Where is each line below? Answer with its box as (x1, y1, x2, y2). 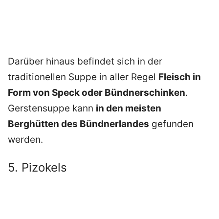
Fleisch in (158, 71, 201, 83)
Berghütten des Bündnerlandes (8, 118, 149, 130)
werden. (8, 134, 43, 146)
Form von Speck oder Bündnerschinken (8, 87, 185, 99)
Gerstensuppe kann (8, 103, 96, 114)
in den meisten (96, 103, 161, 114)
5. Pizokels (8, 160, 67, 175)
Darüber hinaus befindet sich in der (8, 56, 162, 67)
